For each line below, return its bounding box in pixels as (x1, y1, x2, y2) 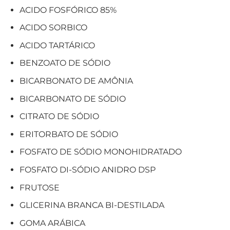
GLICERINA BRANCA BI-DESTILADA (19, 200, 164, 210)
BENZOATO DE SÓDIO (19, 58, 110, 68)
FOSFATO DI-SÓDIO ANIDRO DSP (19, 164, 156, 175)
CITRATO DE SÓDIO (19, 111, 99, 122)
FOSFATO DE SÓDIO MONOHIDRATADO (19, 147, 182, 157)
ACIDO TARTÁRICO (19, 40, 95, 50)
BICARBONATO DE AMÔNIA (19, 75, 133, 86)
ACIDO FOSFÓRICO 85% (19, 5, 117, 15)
